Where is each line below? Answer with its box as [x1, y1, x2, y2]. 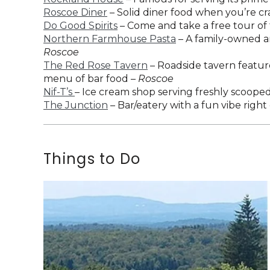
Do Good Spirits [43, 20, 118, 32]
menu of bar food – [43, 73, 138, 85]
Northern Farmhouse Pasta [43, 33, 176, 45]
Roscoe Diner [43, 7, 107, 19]
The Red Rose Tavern [43, 60, 148, 72]
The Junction [43, 99, 108, 111]
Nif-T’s [43, 86, 75, 98]
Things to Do [43, 149, 141, 169]
